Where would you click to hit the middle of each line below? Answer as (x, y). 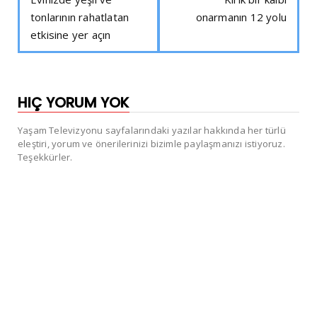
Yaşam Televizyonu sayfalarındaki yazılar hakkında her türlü (152, 131)
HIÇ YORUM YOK (74, 103)
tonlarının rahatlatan (80, 17)
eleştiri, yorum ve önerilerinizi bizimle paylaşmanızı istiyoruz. (151, 144)
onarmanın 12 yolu (241, 17)
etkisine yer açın (71, 35)
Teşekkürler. (45, 157)
